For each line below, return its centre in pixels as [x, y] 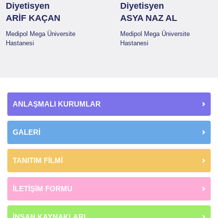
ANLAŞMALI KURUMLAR [57, 104]
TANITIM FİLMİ [38, 160]
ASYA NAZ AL [149, 18]
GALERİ [27, 132]
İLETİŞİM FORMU [43, 188]
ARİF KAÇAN [33, 18]
